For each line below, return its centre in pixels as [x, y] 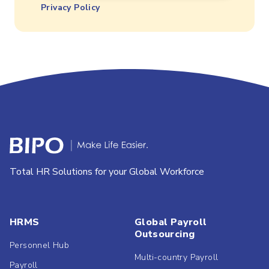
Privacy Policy [71, 7]
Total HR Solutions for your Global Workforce [107, 172]
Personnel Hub [40, 246]
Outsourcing [165, 234]
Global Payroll [171, 222]
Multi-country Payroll [177, 258]
